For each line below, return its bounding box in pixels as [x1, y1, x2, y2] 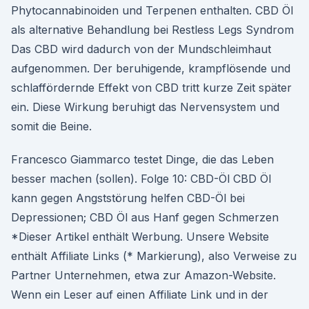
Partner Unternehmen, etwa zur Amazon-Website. [11, 268, 276, 282]
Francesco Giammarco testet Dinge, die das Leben [11, 152, 274, 166]
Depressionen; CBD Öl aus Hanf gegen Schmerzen [11, 210, 279, 224]
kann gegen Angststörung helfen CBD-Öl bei [11, 191, 245, 205]
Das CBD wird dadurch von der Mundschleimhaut [11, 42, 271, 56]
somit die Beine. [11, 119, 92, 133]
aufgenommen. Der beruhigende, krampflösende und [11, 61, 290, 75]
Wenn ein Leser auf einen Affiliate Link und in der [11, 288, 268, 301]
